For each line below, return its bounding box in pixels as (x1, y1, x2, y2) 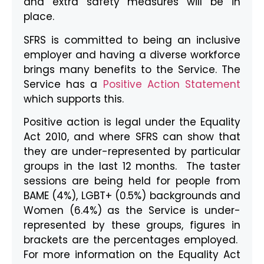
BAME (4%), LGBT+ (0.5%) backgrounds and (24, 189, 240, 203)
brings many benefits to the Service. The (24, 62, 240, 77)
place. (24, 9, 54, 24)
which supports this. (24, 91, 124, 106)
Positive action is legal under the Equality (24, 115, 240, 130)
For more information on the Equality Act (24, 247, 240, 262)
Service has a (24, 77, 103, 91)
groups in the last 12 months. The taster (24, 159, 240, 174)
